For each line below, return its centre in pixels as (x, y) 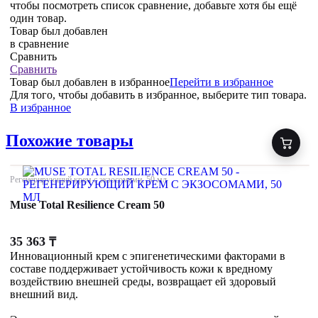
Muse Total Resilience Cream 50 (87, 205)
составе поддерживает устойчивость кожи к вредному (141, 269)
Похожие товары (70, 141)
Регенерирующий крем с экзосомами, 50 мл (88, 180)
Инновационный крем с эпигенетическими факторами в (148, 256)
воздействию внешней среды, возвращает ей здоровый (143, 282)
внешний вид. (44, 295)
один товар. (38, 18)
